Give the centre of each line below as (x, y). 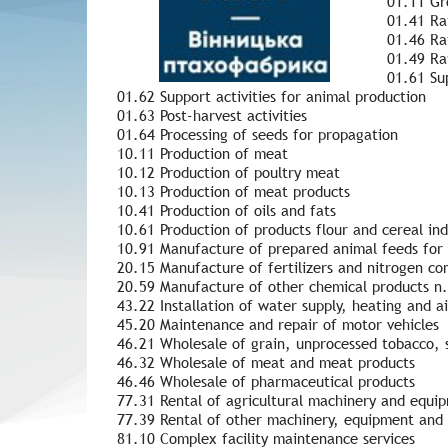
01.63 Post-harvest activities (212, 115)
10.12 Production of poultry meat (228, 172)
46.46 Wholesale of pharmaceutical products (266, 381)
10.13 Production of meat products (233, 191)
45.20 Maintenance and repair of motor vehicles (278, 324)
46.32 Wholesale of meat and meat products (266, 362)
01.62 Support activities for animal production (271, 96)
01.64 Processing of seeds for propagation (257, 134)
